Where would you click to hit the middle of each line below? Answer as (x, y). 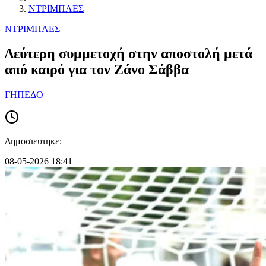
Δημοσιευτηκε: (33, 141)
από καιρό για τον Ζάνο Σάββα (97, 70)
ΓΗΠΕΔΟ (24, 95)
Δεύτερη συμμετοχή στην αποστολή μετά (129, 54)
